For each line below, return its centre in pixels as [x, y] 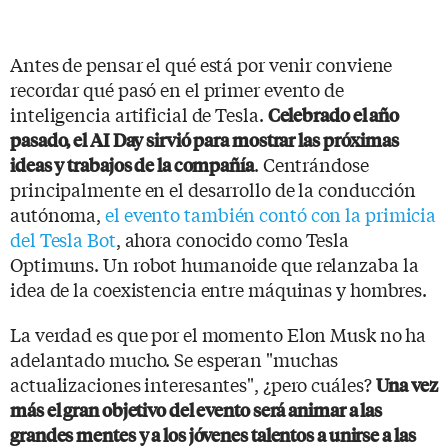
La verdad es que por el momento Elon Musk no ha [218, 333]
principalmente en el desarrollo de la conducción [213, 188]
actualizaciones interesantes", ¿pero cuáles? [193, 383]
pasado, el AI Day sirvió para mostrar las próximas [204, 139]
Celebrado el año [333, 114]
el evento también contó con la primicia [271, 213]
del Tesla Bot [63, 238]
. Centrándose [311, 163]
